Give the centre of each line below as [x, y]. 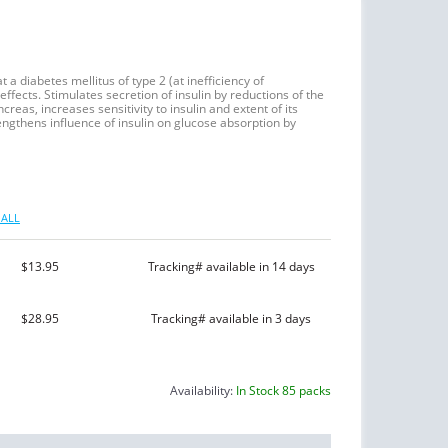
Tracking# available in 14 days [231, 266]
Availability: [203, 391]
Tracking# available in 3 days [231, 318]
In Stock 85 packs [283, 391]
